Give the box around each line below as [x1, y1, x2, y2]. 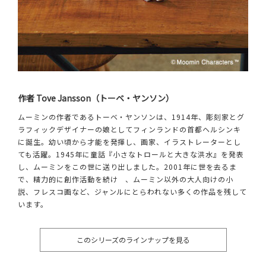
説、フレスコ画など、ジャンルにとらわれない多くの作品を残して [18, 186, 247, 197]
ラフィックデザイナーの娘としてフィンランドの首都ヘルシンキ [18, 123, 241, 134]
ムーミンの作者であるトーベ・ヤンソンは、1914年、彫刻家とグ [18, 111, 245, 122]
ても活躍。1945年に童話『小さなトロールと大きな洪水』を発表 [18, 148, 244, 159]
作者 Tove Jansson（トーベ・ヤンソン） [18, 91, 174, 104]
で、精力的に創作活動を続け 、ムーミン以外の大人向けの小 [18, 173, 233, 184]
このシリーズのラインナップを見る [76, 234, 190, 245]
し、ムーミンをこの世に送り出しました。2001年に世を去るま [18, 161, 237, 172]
